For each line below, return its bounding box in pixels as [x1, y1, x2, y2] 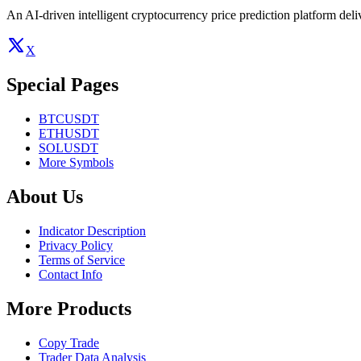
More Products [6, 297, 131, 319]
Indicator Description [39, 223, 146, 238]
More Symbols [39, 156, 114, 169]
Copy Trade [39, 335, 99, 350]
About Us [6, 185, 83, 207]
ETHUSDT [39, 127, 99, 140]
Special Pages [6, 74, 118, 96]
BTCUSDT [39, 112, 99, 126]
